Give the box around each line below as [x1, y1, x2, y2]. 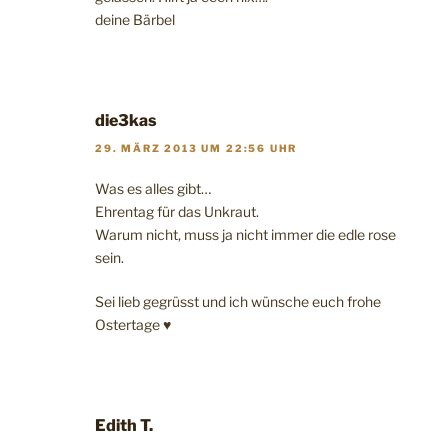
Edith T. [95, 416, 153, 436]
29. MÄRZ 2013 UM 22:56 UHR [95, 142, 298, 155]
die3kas [95, 110, 157, 130]
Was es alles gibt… [95, 180, 211, 198]
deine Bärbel [95, 10, 175, 28]
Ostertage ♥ [95, 316, 171, 334]
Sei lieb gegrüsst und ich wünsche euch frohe [95, 293, 381, 311]
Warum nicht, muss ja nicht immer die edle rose [95, 226, 396, 244]
